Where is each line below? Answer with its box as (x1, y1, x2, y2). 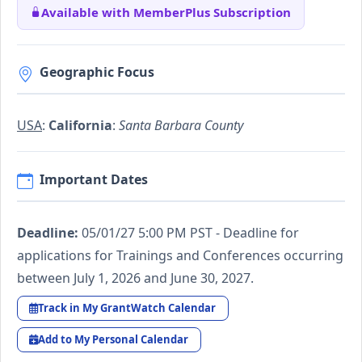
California (48, 116, 112, 135)
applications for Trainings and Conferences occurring (17, 246, 343, 264)
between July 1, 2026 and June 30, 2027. (17, 268, 254, 287)
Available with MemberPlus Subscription (41, 3, 291, 20)
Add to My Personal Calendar (38, 332, 189, 347)
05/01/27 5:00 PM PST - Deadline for (78, 223, 299, 242)
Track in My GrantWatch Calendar (38, 300, 217, 315)
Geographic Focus (40, 63, 154, 82)
